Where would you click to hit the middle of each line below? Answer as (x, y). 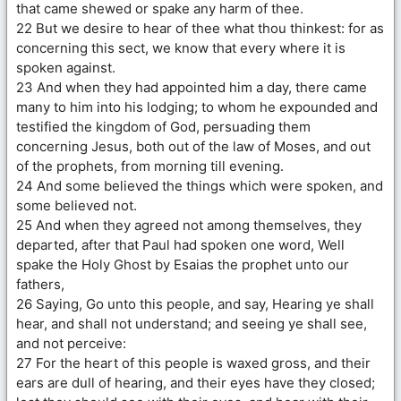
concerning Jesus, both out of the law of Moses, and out (193, 146)
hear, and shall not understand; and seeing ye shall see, (192, 323)
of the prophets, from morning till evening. (150, 166)
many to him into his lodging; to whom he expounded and (197, 107)
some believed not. (77, 205)
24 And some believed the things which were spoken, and (200, 185)
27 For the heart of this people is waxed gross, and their (193, 363)
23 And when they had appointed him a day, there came (192, 87)
